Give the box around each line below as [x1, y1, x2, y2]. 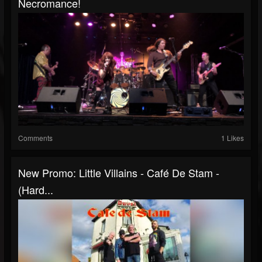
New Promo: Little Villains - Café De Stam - [18, 165, 219, 180]
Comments [18, 133, 53, 143]
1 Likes [221, 133, 244, 143]
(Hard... [18, 182, 53, 197]
